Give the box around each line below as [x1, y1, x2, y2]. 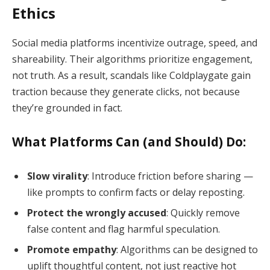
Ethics [12, 2, 55, 23]
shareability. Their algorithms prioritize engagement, [12, 52, 253, 66]
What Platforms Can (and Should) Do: [12, 133, 246, 151]
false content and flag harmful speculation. [27, 222, 220, 236]
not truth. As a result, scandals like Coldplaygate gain [12, 68, 251, 82]
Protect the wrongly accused [27, 206, 166, 220]
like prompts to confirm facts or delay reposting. [27, 186, 245, 199]
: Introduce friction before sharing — [87, 169, 253, 183]
